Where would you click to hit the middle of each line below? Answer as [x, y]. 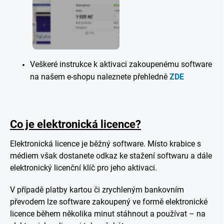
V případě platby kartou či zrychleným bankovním [97, 189]
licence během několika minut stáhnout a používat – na [108, 213]
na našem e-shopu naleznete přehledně [100, 76]
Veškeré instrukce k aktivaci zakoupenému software [121, 64]
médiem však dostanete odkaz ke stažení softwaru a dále [111, 155]
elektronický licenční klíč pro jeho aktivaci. [83, 167]
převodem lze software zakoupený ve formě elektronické [109, 201]
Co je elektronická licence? [75, 124]
